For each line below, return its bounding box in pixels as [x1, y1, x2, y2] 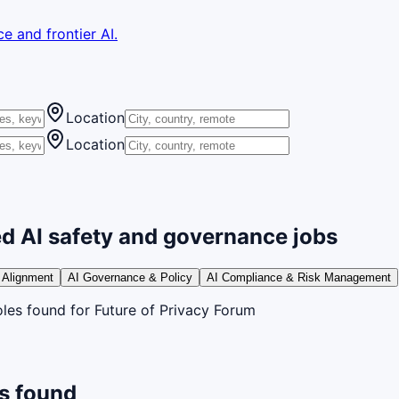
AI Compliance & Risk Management [207, 270, 391, 284]
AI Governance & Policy [68, 270, 192, 284]
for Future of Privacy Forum [66, 300, 256, 319]
